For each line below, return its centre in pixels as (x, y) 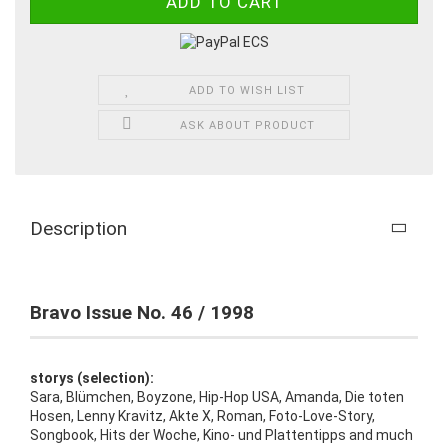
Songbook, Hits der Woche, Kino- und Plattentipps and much (221, 434)
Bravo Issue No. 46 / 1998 (142, 312)
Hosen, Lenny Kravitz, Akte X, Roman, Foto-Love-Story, (202, 415)
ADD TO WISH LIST (247, 90)
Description (78, 228)
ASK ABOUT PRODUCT (247, 125)
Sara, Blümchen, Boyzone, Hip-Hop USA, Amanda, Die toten (217, 396)
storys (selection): (92, 377)
